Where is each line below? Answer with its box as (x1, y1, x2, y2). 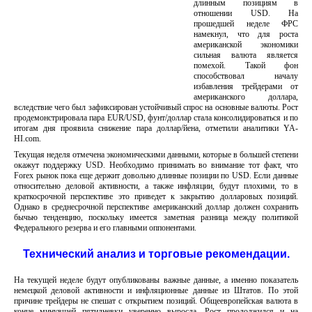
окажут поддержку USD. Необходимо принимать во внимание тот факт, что (14, 160, 298, 170)
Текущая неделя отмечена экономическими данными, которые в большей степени (14, 150, 298, 159)
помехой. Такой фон (194, 61, 298, 70)
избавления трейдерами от (194, 81, 298, 91)
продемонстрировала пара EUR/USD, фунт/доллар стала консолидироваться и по (14, 113, 298, 123)
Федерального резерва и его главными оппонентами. (14, 223, 196, 233)
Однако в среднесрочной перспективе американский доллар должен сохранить (14, 202, 298, 212)
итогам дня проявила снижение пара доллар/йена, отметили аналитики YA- (14, 123, 298, 133)
